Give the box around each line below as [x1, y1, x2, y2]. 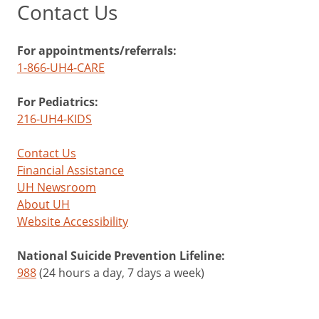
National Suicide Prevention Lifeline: [17, 248, 225, 264]
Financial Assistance [17, 162, 124, 178]
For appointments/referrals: [17, 43, 177, 59]
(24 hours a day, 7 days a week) [36, 265, 204, 281]
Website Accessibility [17, 214, 128, 229]
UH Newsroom [17, 179, 96, 195]
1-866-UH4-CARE [17, 60, 105, 75]
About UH [17, 197, 70, 212]
